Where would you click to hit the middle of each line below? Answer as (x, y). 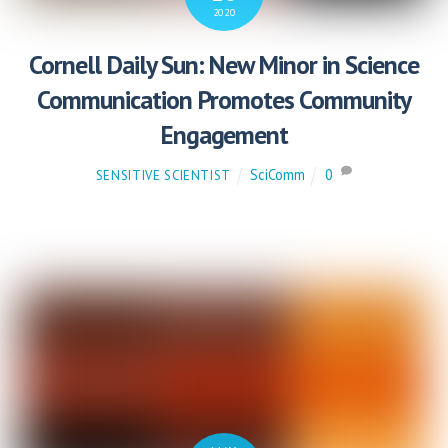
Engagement (224, 135)
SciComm (277, 174)
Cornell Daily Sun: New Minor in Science (224, 65)
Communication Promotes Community (224, 100)
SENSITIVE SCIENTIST (163, 175)
